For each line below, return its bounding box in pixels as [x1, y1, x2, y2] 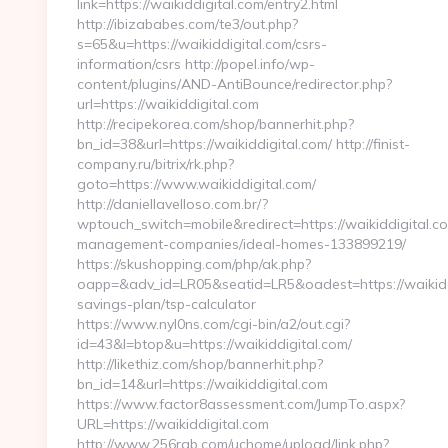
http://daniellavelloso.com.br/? [77, 195, 268, 213]
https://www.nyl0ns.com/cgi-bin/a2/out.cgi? [77, 315, 350, 333]
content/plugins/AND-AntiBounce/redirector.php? [77, 75, 392, 93]
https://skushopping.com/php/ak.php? [77, 255, 311, 273]
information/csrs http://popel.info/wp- [77, 55, 315, 73]
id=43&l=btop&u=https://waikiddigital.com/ [77, 335, 352, 353]
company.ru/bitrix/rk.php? [77, 155, 234, 173]
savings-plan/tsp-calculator [77, 295, 256, 313]
